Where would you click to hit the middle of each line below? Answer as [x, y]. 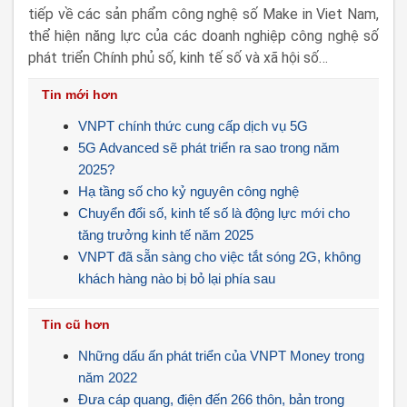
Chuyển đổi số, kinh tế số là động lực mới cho [214, 213]
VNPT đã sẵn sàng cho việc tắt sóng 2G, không [219, 257]
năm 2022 [108, 377]
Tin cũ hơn [76, 324]
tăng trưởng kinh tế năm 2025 [166, 235]
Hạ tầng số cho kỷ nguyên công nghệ [189, 191]
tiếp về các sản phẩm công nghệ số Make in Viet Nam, [203, 14]
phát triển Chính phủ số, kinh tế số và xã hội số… [178, 58]
